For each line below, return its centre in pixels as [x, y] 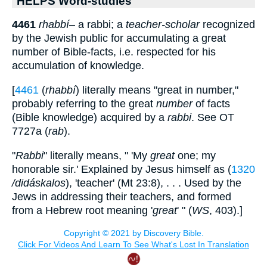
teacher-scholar [163, 25]
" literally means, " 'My [97, 155]
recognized [227, 25]
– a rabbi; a [97, 25]
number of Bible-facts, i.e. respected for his [114, 52]
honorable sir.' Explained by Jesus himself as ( [122, 169]
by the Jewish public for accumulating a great [119, 38]
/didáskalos [39, 183]
